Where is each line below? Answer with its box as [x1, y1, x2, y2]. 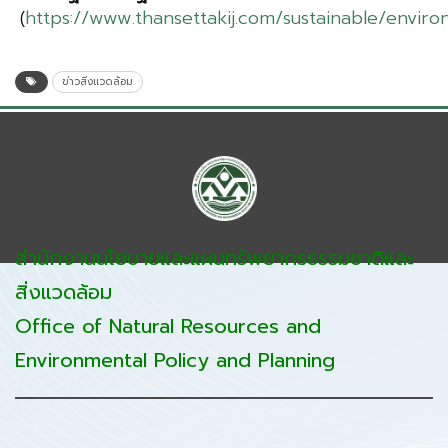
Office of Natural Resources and [15, 311, 321, 342]
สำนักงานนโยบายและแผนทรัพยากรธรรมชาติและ [15, 243, 414, 274]
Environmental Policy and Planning [15, 345, 335, 376]
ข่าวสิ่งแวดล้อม [62, 74, 133, 90]
